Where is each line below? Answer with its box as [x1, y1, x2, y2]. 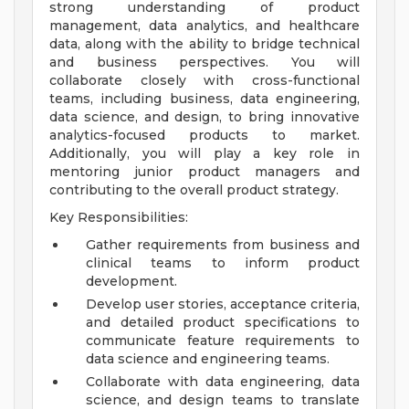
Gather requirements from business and [86, 236, 360, 254]
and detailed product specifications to [86, 314, 360, 331]
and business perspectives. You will [49, 54, 360, 71]
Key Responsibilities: [49, 209, 188, 226]
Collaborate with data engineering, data [86, 373, 360, 391]
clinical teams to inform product [86, 255, 360, 272]
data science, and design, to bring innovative [49, 109, 360, 126]
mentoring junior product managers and [49, 163, 360, 181]
